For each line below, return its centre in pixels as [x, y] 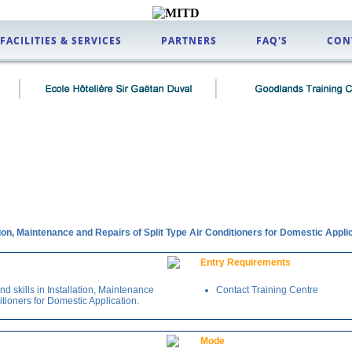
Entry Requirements [246, 262]
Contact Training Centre [267, 290]
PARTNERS [189, 40]
